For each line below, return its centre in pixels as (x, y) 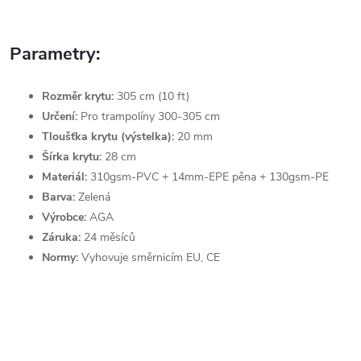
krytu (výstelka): (133, 137)
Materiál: (64, 177)
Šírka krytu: (72, 157)
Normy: (60, 257)
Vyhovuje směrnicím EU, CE (149, 257)
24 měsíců (110, 237)
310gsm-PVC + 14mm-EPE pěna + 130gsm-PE (210, 177)
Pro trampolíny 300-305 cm (149, 116)
